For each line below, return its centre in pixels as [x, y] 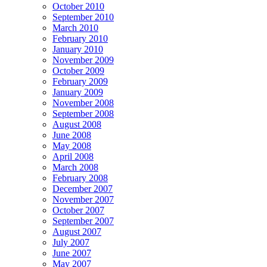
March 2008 [75, 167]
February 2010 [80, 38]
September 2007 [83, 221]
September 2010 [83, 17]
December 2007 [83, 188]
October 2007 [78, 210]
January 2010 [78, 49]
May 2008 [72, 145]
